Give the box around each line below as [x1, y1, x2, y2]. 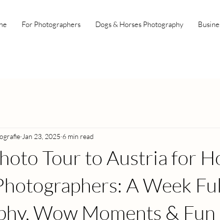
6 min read [62, 132, 94, 140]
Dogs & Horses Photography [95, 20, 183, 29]
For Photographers [22, 20, 81, 29]
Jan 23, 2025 [22, 132, 60, 140]
